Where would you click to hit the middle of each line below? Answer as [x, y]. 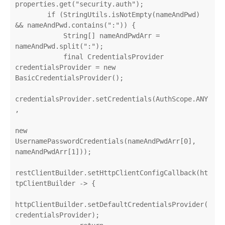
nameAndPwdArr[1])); [53, 151]
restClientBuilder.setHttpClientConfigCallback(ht [111, 173]
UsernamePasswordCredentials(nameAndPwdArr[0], [105, 141]
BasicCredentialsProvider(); [69, 78]
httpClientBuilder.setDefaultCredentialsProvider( [111, 204]
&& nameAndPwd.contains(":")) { [75, 25]
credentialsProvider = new [65, 67]
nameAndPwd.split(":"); [59, 46]
